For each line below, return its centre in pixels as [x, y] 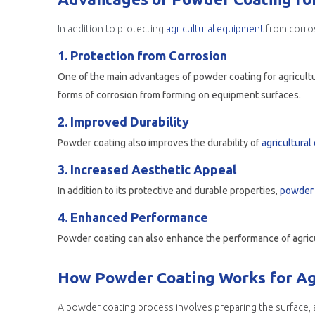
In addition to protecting [112, 29]
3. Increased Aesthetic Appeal [147, 169]
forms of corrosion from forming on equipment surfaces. [179, 95]
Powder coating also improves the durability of [160, 143]
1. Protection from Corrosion [142, 56]
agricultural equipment [215, 29]
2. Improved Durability [123, 122]
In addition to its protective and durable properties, [169, 191]
